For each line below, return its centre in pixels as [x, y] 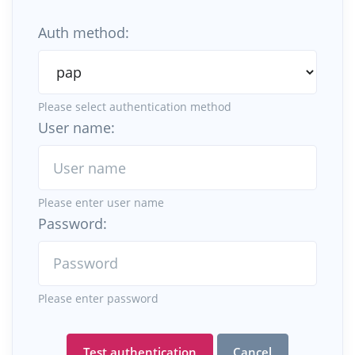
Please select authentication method [135, 107]
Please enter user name [101, 203]
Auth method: [84, 32]
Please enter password [98, 298]
